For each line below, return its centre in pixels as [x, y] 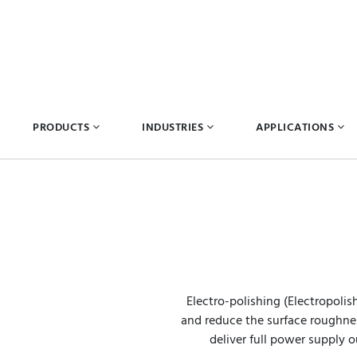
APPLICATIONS [295, 128]
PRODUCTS [61, 128]
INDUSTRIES [173, 128]
